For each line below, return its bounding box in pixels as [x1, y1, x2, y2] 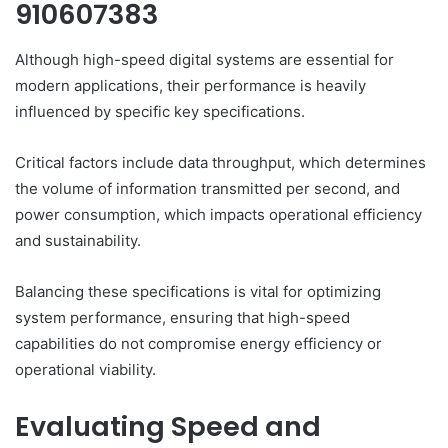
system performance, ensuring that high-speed [15, 307, 350, 327]
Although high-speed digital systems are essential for [15, 49, 394, 69]
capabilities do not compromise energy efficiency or [15, 333, 382, 353]
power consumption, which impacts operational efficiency [15, 204, 422, 224]
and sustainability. [15, 230, 141, 250]
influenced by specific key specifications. [15, 101, 305, 121]
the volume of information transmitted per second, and [15, 178, 400, 198]
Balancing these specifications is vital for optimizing [15, 281, 381, 301]
